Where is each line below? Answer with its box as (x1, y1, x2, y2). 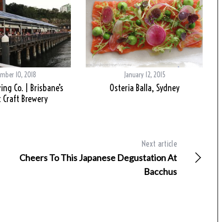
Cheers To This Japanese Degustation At (19, 152, 177, 164)
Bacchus (144, 166, 177, 177)
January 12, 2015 (123, 70, 166, 80)
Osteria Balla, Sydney (110, 82, 179, 94)
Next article (142, 139, 177, 149)
